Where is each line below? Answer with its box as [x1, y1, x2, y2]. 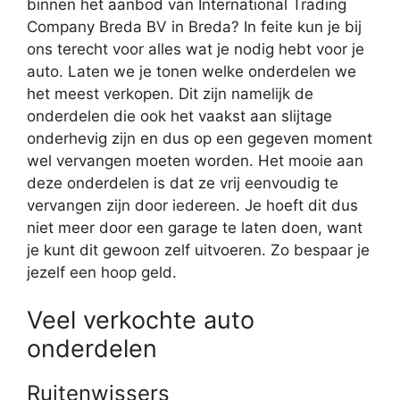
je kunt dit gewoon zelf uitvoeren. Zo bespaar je [27, 240, 370, 259]
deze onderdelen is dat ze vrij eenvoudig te [27, 173, 338, 192]
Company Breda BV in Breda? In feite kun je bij [27, 17, 362, 36]
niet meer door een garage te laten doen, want [27, 218, 362, 237]
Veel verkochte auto [27, 305, 254, 335]
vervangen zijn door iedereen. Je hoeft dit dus [27, 196, 358, 214]
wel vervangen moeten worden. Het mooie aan [27, 151, 363, 170]
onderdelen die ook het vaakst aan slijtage [27, 106, 332, 125]
